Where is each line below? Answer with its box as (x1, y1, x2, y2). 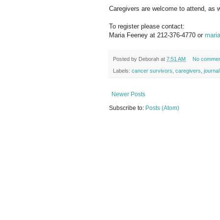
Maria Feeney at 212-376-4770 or (109, 31, 205, 39)
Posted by (113, 55, 138, 62)
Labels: (113, 68, 132, 74)
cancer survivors (132, 68, 172, 74)
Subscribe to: (109, 105, 145, 112)
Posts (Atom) (145, 105, 179, 112)
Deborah (138, 55, 159, 62)
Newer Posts (111, 91, 145, 98)
